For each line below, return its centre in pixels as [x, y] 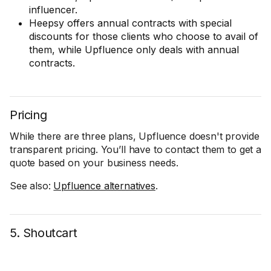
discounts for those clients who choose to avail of [144, 36]
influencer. [53, 10]
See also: [32, 186]
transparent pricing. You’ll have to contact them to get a [135, 149]
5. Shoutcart [44, 233]
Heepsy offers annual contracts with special [130, 23]
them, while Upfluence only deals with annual [134, 50]
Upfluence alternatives [104, 186]
